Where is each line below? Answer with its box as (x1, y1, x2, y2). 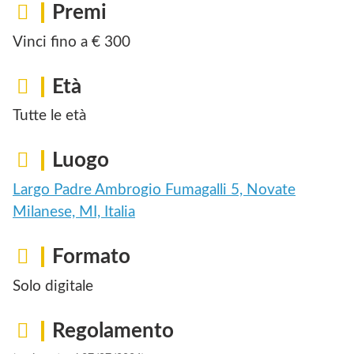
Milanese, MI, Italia (13, 204, 135, 220)
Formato (52, 246, 130, 267)
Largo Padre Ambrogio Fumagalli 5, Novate (13, 182, 296, 198)
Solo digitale (13, 278, 93, 294)
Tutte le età (13, 108, 86, 124)
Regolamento (52, 320, 174, 341)
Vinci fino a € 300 (13, 34, 130, 50)
